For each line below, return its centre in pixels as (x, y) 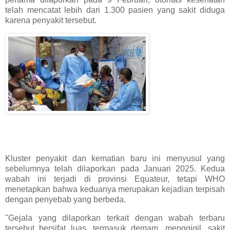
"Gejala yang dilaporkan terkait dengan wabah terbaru (115, 218)
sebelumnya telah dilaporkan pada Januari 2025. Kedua (115, 169)
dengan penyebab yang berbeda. (65, 200)
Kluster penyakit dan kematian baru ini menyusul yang (115, 159)
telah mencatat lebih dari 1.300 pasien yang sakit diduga (115, 10)
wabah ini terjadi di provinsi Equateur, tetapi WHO (115, 179)
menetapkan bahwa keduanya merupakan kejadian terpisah (115, 189)
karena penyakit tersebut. (51, 20)
